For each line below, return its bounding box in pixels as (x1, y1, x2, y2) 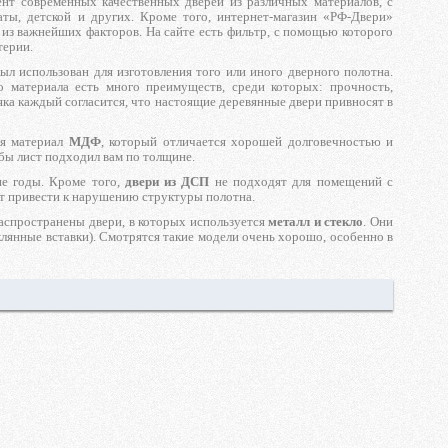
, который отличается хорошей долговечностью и (100, 134, 394, 149)
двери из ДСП (124, 174, 210, 189)
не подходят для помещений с (209, 174, 394, 189)
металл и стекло (268, 214, 364, 229)
